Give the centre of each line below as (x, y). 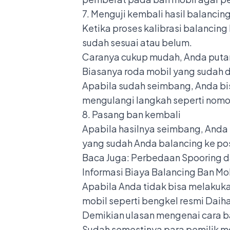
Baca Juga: (107, 157)
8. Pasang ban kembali (131, 114)
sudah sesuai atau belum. (138, 42)
